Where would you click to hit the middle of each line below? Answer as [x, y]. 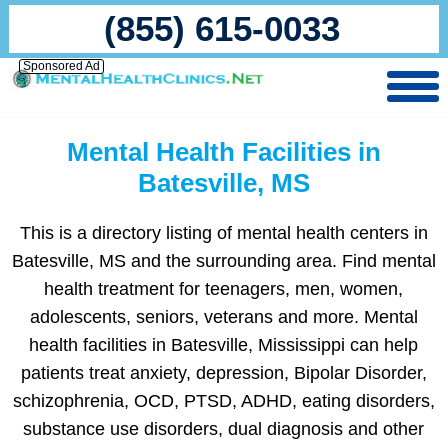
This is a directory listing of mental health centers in [223, 233]
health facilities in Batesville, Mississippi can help [224, 345]
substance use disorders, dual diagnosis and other [224, 429]
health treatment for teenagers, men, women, [224, 289]
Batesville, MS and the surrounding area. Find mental [223, 261]
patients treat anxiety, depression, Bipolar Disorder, [223, 373]
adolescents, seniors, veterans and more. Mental [223, 317]
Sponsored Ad [61, 66]
